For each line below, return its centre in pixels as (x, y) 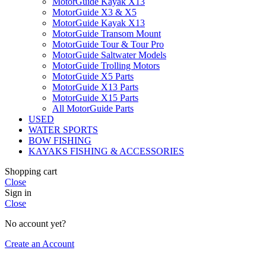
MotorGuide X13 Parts (95, 87)
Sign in (18, 192)
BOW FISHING (60, 140)
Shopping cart (31, 171)
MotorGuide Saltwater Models (109, 55)
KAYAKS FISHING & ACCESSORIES (106, 151)
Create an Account (39, 243)
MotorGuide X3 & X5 (94, 12)
